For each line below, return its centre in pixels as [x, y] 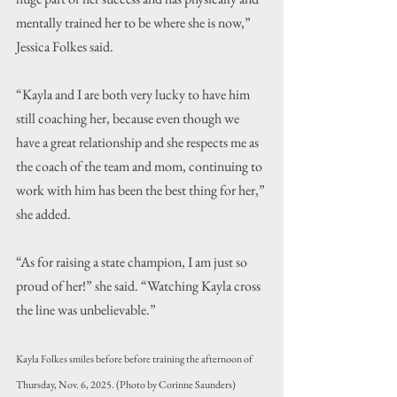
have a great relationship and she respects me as [139, 143]
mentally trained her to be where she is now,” [135, 23]
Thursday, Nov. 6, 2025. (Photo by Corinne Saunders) [126, 385]
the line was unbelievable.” [86, 310]
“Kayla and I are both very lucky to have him [134, 95]
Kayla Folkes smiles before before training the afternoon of [135, 359]
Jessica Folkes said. [65, 47]
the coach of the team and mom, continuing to [140, 167]
